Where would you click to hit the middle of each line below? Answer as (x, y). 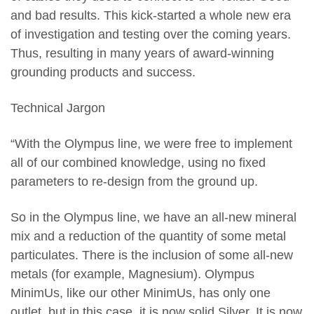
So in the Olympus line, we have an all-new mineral (153, 217)
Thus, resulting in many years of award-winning (142, 53)
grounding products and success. (103, 72)
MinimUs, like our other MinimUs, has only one (141, 293)
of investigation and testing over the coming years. (151, 34)
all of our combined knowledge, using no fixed (138, 162)
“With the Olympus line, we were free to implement (151, 143)
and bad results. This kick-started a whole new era (151, 15)
